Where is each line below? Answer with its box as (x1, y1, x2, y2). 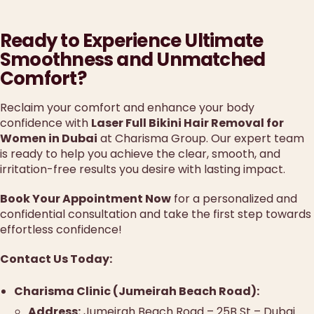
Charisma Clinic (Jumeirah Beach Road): (14, 283, 259, 300)
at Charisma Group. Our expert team (97, 130, 304, 147)
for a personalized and (171, 191, 297, 207)
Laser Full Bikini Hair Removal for (91, 115, 284, 132)
